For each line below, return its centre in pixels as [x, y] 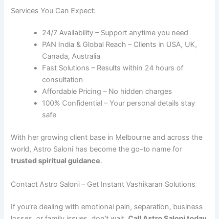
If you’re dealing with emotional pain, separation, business [107, 207]
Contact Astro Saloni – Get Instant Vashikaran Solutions [103, 184]
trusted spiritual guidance [56, 161]
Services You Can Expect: [54, 11]
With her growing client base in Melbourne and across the [107, 138]
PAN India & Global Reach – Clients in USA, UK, [120, 45]
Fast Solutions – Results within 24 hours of [113, 68]
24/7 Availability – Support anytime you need [115, 33]
